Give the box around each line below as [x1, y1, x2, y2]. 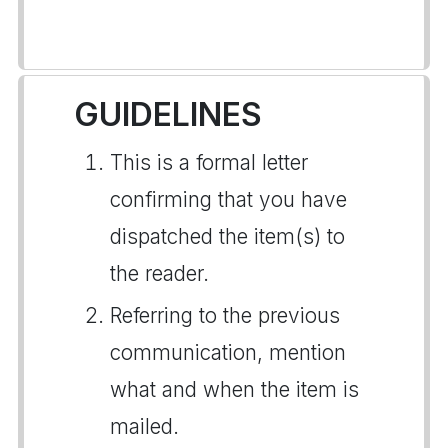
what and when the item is [110, 377, 359, 402]
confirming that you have [110, 187, 347, 212]
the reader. [110, 261, 209, 286]
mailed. [110, 414, 179, 439]
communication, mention [110, 340, 346, 365]
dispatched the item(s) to [110, 224, 345, 249]
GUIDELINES [74, 95, 262, 134]
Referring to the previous [110, 303, 340, 328]
